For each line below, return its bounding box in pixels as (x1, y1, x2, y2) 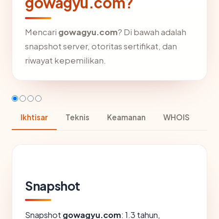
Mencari (25, 27, 58, 37)
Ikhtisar (21, 112, 48, 122)
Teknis (66, 112, 89, 122)
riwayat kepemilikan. (25, 55, 106, 66)
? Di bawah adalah (118, 27, 186, 37)
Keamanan (107, 112, 146, 122)
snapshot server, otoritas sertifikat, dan (25, 41, 177, 51)
